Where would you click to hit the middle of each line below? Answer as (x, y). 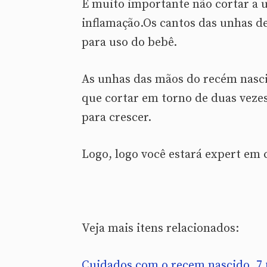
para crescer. (117, 117)
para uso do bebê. (129, 42)
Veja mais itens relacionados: (160, 228)
